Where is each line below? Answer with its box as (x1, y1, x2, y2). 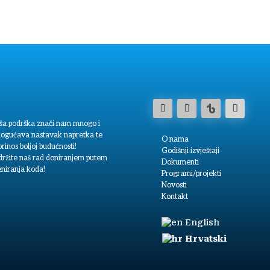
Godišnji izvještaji (161, 146, 219, 155)
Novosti (161, 180, 187, 190)
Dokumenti (161, 157, 199, 167)
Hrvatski (184, 233, 227, 243)
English (184, 218, 219, 228)
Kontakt (161, 192, 188, 201)
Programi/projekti (161, 169, 221, 178)
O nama (161, 134, 189, 144)
